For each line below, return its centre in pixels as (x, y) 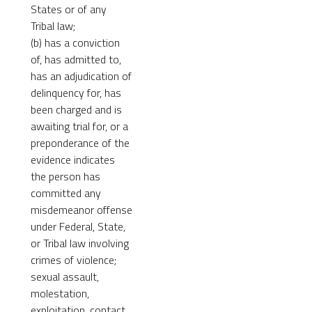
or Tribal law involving (80, 243)
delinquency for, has (76, 92)
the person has (65, 176)
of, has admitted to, (76, 59)
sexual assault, (65, 276)
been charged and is (76, 109)
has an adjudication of (81, 76)
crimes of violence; (73, 259)
